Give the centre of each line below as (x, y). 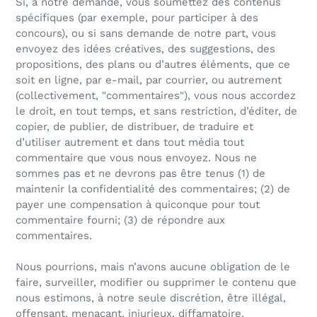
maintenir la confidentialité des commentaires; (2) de (153, 189)
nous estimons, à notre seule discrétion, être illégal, (151, 298)
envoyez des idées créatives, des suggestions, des (145, 49)
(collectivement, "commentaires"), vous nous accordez (156, 96)
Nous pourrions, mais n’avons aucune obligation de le (153, 267)
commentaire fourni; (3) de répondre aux (120, 220)
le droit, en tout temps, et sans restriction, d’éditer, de (156, 111)
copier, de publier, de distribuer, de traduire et (134, 127)
